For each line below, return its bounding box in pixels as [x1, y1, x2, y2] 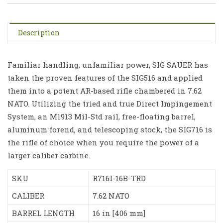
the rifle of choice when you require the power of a [7, 137, 199, 148]
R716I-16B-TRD [93, 173, 146, 184]
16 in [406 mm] [93, 208, 145, 219]
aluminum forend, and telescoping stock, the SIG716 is [7, 124, 212, 135]
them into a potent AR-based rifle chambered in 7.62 [7, 86, 202, 96]
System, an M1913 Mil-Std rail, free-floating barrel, [7, 111, 196, 122]
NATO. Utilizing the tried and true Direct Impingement [7, 99, 212, 109]
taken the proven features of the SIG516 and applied [7, 73, 203, 83]
